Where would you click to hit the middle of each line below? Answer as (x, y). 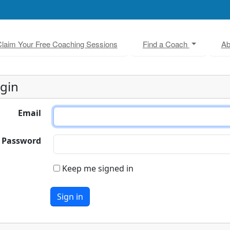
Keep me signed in (97, 168)
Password (21, 141)
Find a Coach (166, 44)
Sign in (70, 197)
